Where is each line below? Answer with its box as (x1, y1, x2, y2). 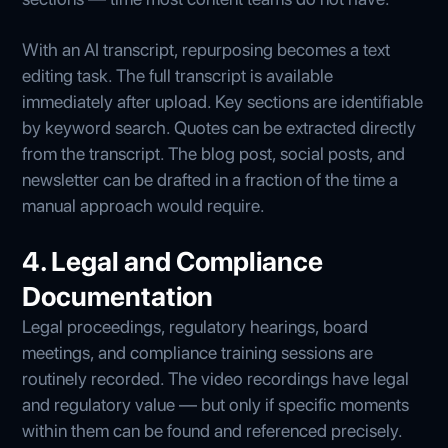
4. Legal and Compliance (22, 244, 324, 278)
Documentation (22, 279, 214, 313)
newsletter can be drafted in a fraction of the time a (22, 168, 399, 190)
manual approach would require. (22, 194, 266, 216)
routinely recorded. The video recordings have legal (22, 367, 410, 389)
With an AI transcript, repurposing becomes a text (22, 38, 391, 60)
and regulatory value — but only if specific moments (22, 393, 410, 415)
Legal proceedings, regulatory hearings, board (22, 315, 369, 337)
